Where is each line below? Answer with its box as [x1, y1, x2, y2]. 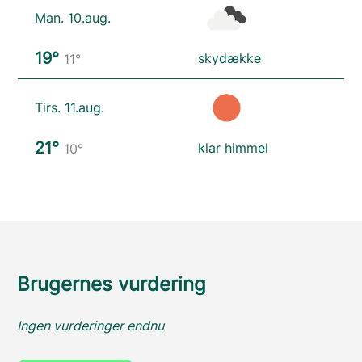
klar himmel [198, 139, 268, 156]
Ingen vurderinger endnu [17, 317, 164, 334]
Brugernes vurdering [17, 271, 206, 296]
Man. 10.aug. [35, 9, 112, 26]
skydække [198, 49, 261, 66]
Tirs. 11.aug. [35, 99, 105, 116]
